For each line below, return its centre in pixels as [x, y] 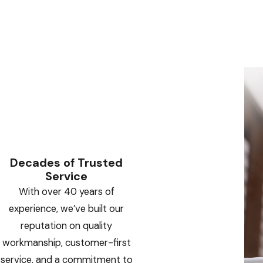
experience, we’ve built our [67, 209]
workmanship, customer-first [66, 243]
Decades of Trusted [67, 163]
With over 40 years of [66, 192]
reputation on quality [67, 226]
